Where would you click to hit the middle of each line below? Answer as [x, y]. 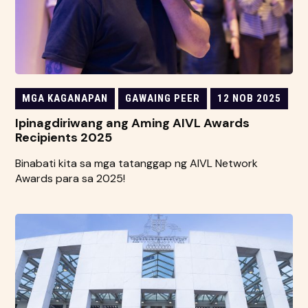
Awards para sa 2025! [70, 178]
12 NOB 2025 [250, 98]
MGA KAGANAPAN [65, 98]
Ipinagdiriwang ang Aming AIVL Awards [133, 123]
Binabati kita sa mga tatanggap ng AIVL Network [137, 163]
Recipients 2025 [64, 137]
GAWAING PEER [163, 98]
